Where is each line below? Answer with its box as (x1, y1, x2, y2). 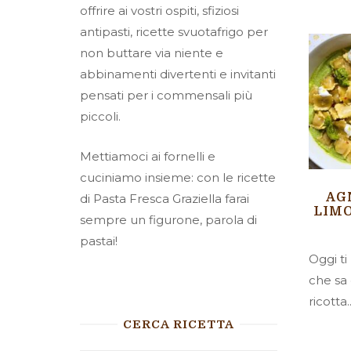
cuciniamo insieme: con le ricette (80, 170, 276, 185)
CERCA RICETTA (123, 317, 234, 331)
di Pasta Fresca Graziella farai (80, 191, 249, 206)
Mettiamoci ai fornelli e (80, 149, 215, 164)
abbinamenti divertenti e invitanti (80, 67, 276, 81)
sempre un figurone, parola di (80, 212, 257, 227)
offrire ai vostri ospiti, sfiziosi (80, 3, 239, 18)
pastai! (80, 233, 118, 248)
